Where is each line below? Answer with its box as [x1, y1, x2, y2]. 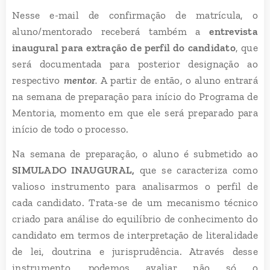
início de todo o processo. [12, 122, 129, 135]
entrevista [209, 25, 258, 37]
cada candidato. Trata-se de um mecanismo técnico [12, 196, 258, 209]
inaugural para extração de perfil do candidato [12, 41, 236, 54]
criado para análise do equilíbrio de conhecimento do [12, 212, 258, 225]
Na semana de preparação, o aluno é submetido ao [12, 147, 258, 160]
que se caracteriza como [134, 163, 258, 176]
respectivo [12, 74, 64, 86]
